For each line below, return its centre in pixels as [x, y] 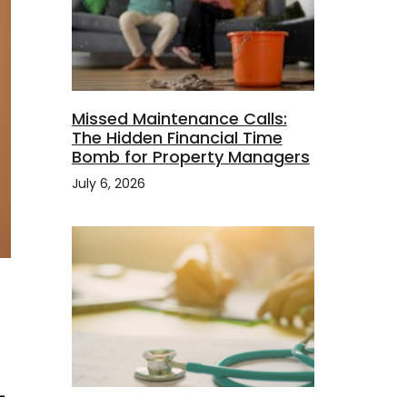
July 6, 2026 [108, 184]
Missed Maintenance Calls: [179, 119]
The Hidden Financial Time [177, 138]
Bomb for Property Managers [190, 157]
